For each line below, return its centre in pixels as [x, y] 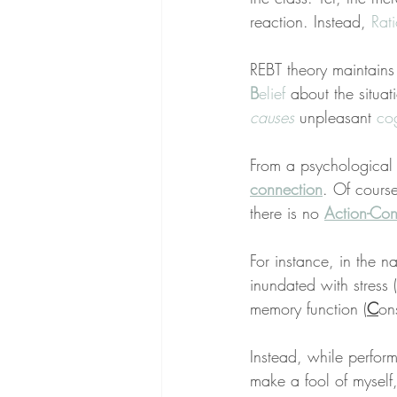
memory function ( [308, 309]
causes [272, 117]
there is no [287, 213]
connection [286, 189]
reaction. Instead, [311, 22]
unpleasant [335, 117]
